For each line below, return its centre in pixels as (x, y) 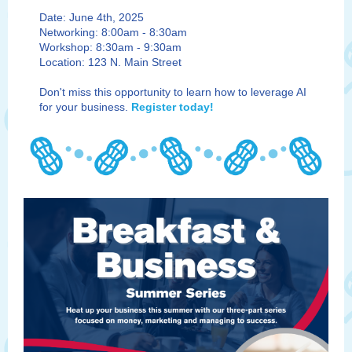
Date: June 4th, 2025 (92, 17)
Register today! (172, 107)
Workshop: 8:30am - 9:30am (110, 47)
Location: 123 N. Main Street (110, 62)
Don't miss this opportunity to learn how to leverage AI (173, 92)
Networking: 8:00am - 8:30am (113, 32)
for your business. (85, 107)
